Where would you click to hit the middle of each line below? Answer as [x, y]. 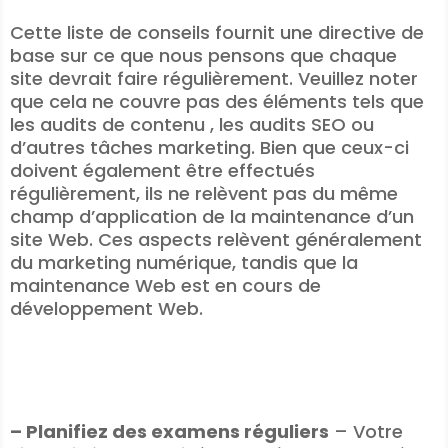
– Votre [366, 431]
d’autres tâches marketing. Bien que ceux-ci [209, 147]
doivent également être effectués [162, 170]
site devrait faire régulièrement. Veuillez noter [214, 78]
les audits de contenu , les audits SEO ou [192, 124]
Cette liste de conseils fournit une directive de [217, 32]
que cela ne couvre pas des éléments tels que [217, 101]
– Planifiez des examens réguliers [169, 431]
